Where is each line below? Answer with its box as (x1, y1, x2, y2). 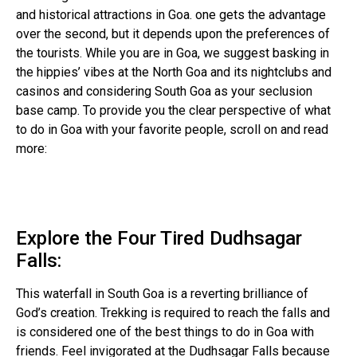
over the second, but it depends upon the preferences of (16, 25, 330, 41)
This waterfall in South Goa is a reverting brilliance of (16, 286, 308, 302)
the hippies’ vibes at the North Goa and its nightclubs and (16, 64, 331, 80)
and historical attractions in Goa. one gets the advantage (16, 6, 326, 22)
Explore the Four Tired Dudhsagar (16, 227, 302, 250)
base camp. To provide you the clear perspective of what (16, 102, 331, 118)
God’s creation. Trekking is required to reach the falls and (16, 305, 330, 321)
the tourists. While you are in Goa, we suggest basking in (16, 45, 329, 61)
